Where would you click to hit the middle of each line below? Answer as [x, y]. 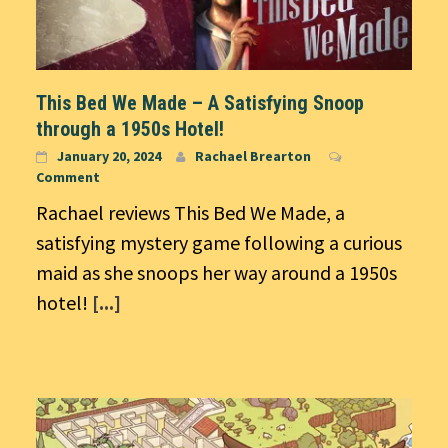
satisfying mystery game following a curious [219, 242]
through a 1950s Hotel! [130, 128]
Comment [68, 176]
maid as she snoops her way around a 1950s [216, 272]
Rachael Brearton [253, 155]
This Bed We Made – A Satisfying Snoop [200, 102]
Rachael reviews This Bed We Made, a [190, 212]
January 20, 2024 [109, 155]
